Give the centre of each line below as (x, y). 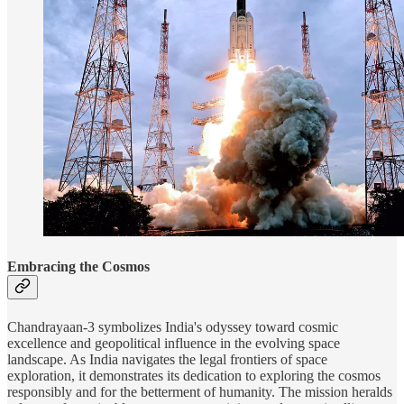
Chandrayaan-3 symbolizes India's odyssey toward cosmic (173, 326)
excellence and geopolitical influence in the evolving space (174, 343)
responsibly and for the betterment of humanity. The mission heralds (200, 391)
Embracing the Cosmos (78, 267)
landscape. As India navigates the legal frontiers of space (167, 359)
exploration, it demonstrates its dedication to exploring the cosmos (194, 375)
